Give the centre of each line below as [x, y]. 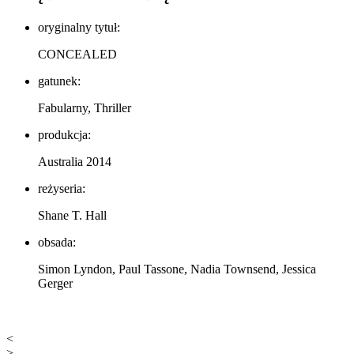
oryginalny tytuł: [79, 27]
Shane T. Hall [72, 215]
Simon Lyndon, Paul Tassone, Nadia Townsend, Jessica [177, 269]
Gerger [55, 283]
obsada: [57, 242]
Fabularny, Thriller [85, 107]
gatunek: [59, 81]
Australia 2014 [75, 161]
